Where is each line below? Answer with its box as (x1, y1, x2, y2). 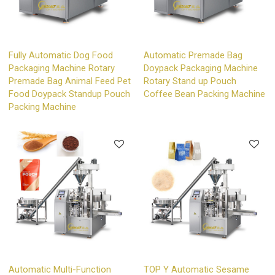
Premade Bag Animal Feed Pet (9, 75, 131, 87)
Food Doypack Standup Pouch (9, 88, 131, 99)
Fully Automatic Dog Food (9, 49, 114, 61)
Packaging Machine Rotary (9, 62, 115, 74)
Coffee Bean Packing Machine (144, 88, 265, 99)
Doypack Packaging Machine (144, 62, 258, 74)
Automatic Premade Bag (144, 49, 242, 61)
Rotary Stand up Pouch (144, 75, 236, 87)
